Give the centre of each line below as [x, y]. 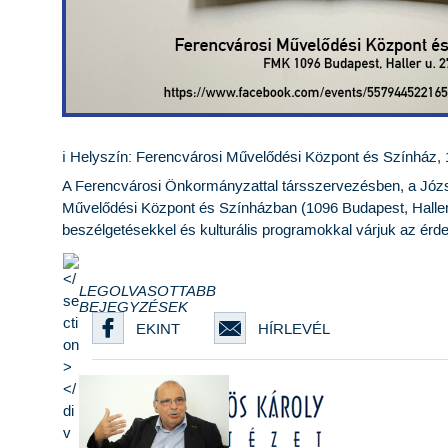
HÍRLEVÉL [294, 330]
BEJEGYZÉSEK [133, 306]
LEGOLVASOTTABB [147, 290]
